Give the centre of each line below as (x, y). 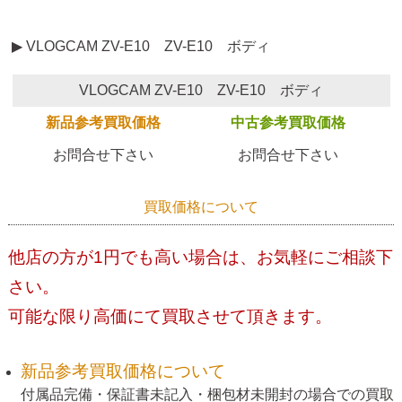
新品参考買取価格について (123, 371)
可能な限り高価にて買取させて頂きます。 (170, 317)
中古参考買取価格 (288, 123)
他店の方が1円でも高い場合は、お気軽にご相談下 (200, 258)
